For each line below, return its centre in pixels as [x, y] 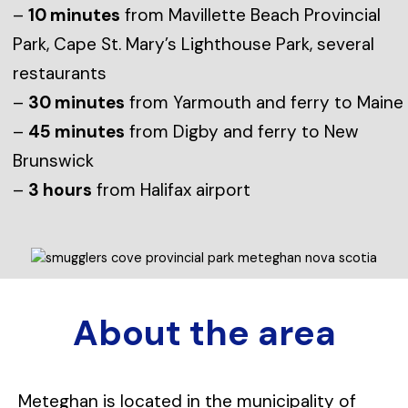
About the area [204, 332]
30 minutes [76, 102]
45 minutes [76, 131]
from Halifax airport [171, 189]
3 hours [60, 189]
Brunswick [53, 160]
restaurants [60, 73]
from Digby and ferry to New [242, 131]
